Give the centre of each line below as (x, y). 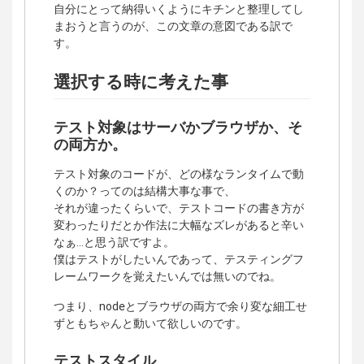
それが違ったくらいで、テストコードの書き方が (179, 208)
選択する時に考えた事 (141, 82)
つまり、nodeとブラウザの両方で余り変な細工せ (180, 306)
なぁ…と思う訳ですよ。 (114, 242)
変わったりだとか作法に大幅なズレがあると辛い (179, 225)
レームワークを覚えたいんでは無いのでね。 (167, 276)
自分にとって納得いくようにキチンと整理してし (179, 9)
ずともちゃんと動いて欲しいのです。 (150, 323)
